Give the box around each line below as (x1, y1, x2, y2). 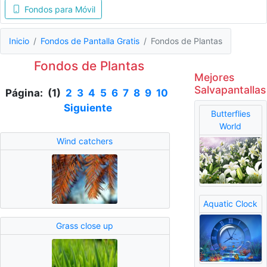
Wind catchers (57, 136, 113, 147)
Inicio (9, 36, 29, 46)
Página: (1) (5, 86, 66, 99)
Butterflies (210, 108, 250, 119)
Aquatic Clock (203, 198, 258, 209)
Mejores (194, 70, 234, 83)
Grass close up (56, 221, 114, 231)
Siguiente (63, 101, 112, 114)
